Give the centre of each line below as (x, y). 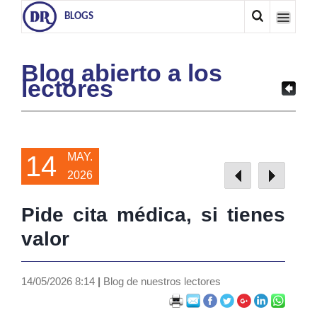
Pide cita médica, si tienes (153, 215)
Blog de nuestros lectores (161, 281)
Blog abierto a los (122, 73)
